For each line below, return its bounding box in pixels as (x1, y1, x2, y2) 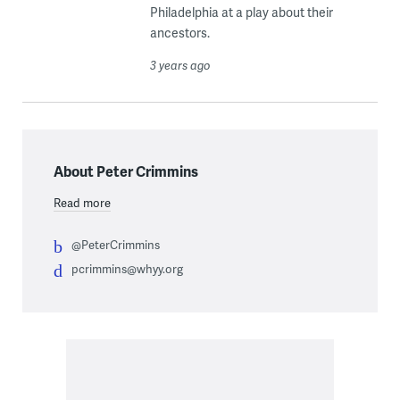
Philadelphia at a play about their (149, 3, 333, 21)
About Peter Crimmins (53, 160, 198, 181)
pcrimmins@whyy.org (71, 260, 183, 277)
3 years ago (149, 56, 211, 73)
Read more (53, 194, 111, 211)
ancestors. (149, 23, 210, 41)
